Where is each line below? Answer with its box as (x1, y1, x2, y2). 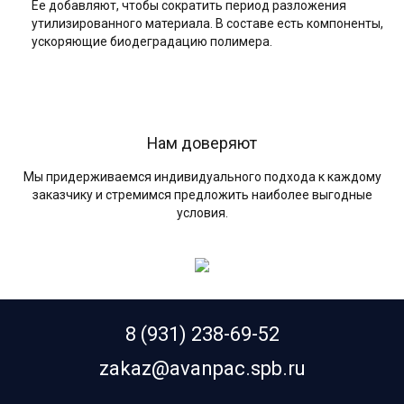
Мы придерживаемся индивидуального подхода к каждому (23, 170, 381, 185)
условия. (176, 206, 228, 221)
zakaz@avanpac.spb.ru (98, 357, 306, 381)
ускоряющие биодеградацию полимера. (32, 33, 272, 49)
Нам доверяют (147, 133, 257, 152)
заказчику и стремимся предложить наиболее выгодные (32, 188, 372, 203)
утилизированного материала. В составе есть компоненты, (32, 15, 383, 31)
